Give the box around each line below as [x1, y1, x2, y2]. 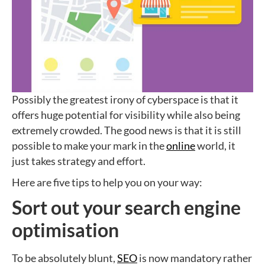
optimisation [12, 218, 119, 241]
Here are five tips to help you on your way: [12, 176, 202, 189]
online [166, 139, 195, 152]
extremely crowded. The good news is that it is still [12, 124, 241, 137]
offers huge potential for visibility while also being [12, 108, 240, 121]
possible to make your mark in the [12, 139, 166, 152]
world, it [195, 139, 235, 152]
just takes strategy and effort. [12, 154, 146, 167]
